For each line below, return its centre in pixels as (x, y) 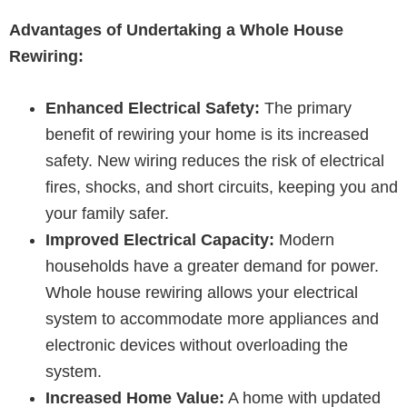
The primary (306, 108)
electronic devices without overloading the (197, 345)
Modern (304, 239)
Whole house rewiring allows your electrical (202, 292)
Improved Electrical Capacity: (160, 239)
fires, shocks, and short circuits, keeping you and (222, 187)
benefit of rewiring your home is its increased (207, 134)
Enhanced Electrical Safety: (153, 108)
